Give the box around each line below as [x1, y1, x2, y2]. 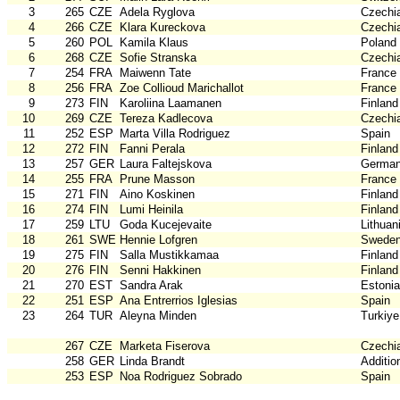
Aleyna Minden [120, 309, 196, 323]
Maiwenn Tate [120, 66, 191, 80]
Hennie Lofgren [120, 233, 197, 247]
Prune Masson [120, 172, 195, 187]
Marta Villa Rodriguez [120, 127, 230, 141]
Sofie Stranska [120, 51, 196, 65]
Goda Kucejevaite [120, 218, 212, 232]
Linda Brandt [120, 354, 185, 369]
